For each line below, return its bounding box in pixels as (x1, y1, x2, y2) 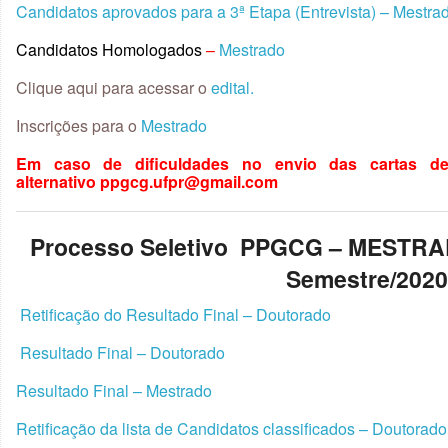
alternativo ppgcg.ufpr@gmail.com (16, 169, 278, 193)
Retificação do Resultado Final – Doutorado (20, 303, 331, 326)
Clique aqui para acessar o (16, 75, 207, 99)
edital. (207, 75, 254, 99)
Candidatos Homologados (16, 37, 202, 61)
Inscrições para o (16, 113, 141, 137)
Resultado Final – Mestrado (16, 379, 212, 402)
